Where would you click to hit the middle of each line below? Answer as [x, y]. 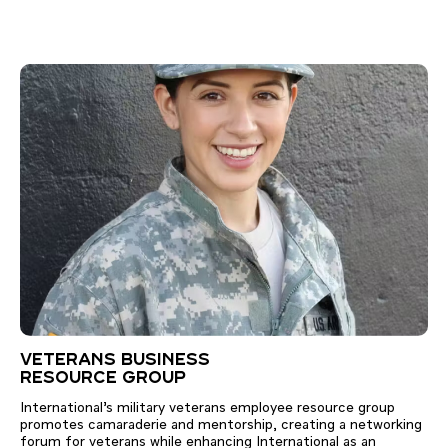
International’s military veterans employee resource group [207, 408]
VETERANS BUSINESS [115, 361]
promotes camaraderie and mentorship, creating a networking [221, 425]
